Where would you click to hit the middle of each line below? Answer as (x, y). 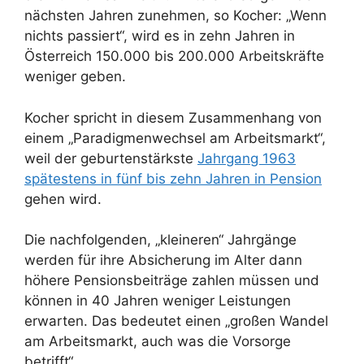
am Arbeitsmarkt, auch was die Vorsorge (158, 342)
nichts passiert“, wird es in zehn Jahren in (160, 36)
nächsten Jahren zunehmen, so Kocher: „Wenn (175, 16)
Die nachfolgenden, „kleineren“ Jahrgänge (160, 240)
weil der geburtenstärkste (111, 158)
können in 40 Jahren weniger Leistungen (158, 301)
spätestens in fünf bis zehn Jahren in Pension (173, 178)
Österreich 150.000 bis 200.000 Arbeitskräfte (174, 56)
